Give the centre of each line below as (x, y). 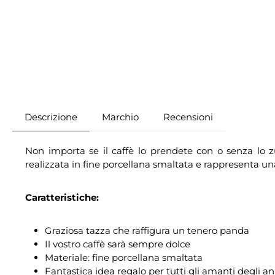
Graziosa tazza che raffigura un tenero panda (147, 231)
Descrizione (51, 117)
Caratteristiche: (62, 198)
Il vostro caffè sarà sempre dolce (118, 244)
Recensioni (188, 117)
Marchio (120, 117)
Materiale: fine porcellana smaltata (124, 258)
